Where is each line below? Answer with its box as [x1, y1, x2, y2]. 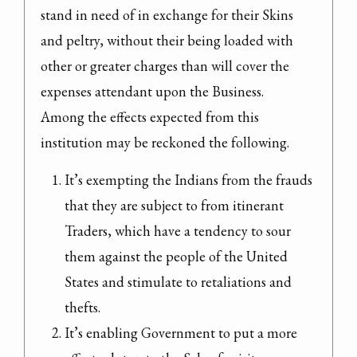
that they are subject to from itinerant [65, 195, 284, 214]
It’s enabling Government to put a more [65, 323, 297, 342]
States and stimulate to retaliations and [65, 272, 292, 291]
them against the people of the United [65, 246, 288, 265]
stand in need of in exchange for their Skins [41, 5, 293, 24]
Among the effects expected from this [41, 107, 259, 126]
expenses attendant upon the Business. [41, 81, 264, 100]
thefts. [65, 297, 100, 316]
